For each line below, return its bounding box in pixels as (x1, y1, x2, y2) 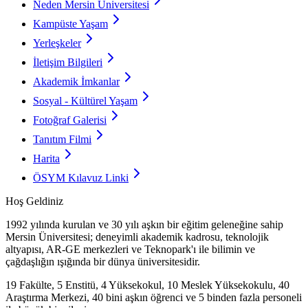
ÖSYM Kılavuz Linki (33, 171, 129, 184)
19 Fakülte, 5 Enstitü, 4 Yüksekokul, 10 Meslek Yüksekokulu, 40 (5, 278, 289, 291)
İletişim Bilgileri (33, 56, 102, 68)
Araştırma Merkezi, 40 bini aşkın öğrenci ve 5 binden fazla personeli (5, 291, 302, 303)
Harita (33, 152, 60, 164)
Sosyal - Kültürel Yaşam (33, 94, 137, 107)
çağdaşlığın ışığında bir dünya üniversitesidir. (5, 255, 200, 267)
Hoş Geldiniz (5, 195, 63, 207)
